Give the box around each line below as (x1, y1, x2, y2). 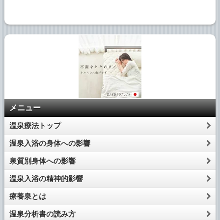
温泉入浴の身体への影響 (9, 139, 90, 148)
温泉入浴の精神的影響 (9, 174, 83, 183)
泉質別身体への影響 (9, 157, 76, 165)
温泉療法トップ (9, 121, 61, 130)
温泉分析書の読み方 (9, 210, 76, 219)
